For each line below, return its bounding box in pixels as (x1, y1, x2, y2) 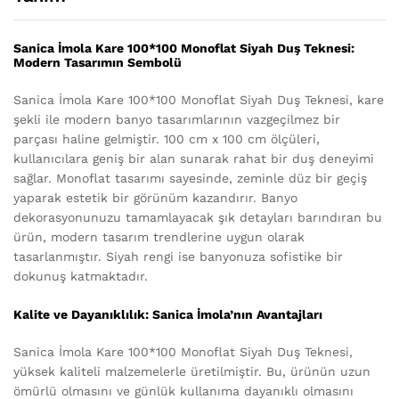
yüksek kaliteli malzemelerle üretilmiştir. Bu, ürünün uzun (13, 364, 370, 379)
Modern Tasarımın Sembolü (13, 54, 182, 69)
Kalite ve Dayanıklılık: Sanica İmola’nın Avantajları (13, 307, 322, 322)
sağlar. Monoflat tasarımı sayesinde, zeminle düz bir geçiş (13, 171, 367, 186)
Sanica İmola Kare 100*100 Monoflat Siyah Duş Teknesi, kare (13, 93, 384, 108)
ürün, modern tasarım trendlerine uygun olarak (13, 230, 305, 245)
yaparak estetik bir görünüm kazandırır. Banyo (13, 191, 297, 206)
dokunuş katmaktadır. (13, 269, 148, 284)
